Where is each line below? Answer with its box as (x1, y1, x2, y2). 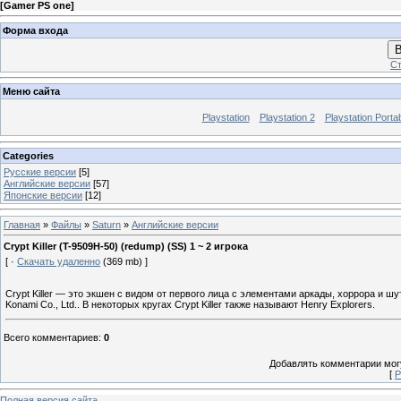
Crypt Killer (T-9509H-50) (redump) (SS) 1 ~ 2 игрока (4, 241, 248, 252)
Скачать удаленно (17, 256, 100, 268)
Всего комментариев (4, 332, 98, 344)
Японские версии (4, 189, 82, 200)
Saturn (92, 218, 121, 230)
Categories (3, 149, 54, 161)
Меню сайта (3, 86, 60, 98)
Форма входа (3, 24, 68, 36)
